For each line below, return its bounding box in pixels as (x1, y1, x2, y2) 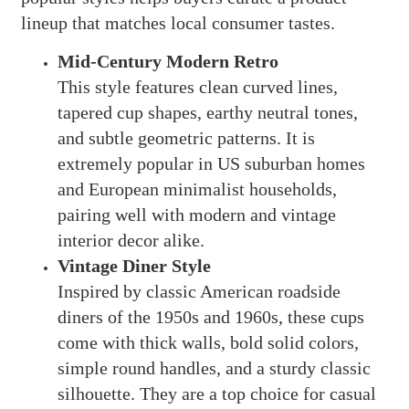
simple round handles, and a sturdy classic (57, 358, 371, 379)
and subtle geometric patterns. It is (57, 128, 315, 149)
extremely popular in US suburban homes (57, 153, 365, 174)
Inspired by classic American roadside (57, 281, 341, 302)
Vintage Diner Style (57, 256, 211, 277)
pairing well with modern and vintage (57, 204, 336, 225)
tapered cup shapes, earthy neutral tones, (57, 102, 358, 123)
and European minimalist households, (57, 179, 337, 200)
